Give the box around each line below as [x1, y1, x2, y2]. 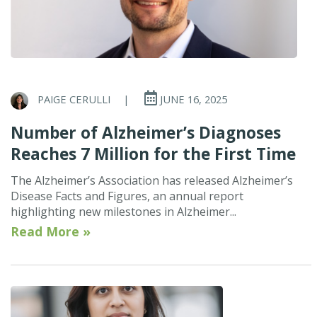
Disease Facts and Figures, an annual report [11, 188, 243, 204]
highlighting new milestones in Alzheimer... [11, 203, 236, 219]
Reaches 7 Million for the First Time [11, 142, 296, 165]
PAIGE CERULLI [38, 92, 110, 107]
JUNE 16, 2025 [157, 92, 227, 107]
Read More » [11, 222, 91, 240]
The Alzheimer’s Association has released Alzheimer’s [11, 172, 293, 188]
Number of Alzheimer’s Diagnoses [11, 121, 281, 144]
